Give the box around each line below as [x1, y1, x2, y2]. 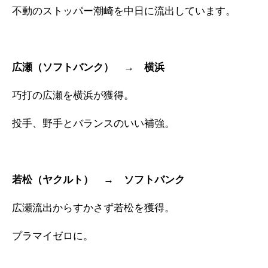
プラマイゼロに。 [12, 230, 93, 242]
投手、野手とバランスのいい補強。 [12, 118, 175, 130]
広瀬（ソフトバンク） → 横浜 [12, 62, 165, 74]
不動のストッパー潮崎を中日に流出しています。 [12, 5, 236, 17]
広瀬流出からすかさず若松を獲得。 [12, 202, 175, 214]
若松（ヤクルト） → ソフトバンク [12, 174, 185, 186]
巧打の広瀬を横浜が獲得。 [12, 90, 134, 102]
